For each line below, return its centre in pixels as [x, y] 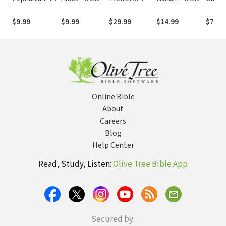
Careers [113, 121]
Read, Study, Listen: [76, 164]
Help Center [113, 145]
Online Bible [113, 97]
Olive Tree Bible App [150, 164]
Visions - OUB [130, 8]
